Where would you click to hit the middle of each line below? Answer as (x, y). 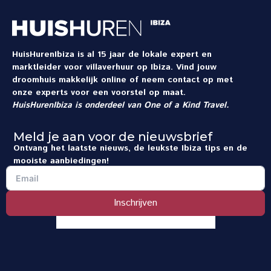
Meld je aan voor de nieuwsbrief (113, 137)
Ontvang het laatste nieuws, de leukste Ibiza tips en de (130, 148)
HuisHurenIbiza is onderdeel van (78, 105)
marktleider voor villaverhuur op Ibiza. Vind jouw (114, 67)
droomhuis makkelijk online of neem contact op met (122, 80)
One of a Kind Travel (185, 105)
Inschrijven (135, 203)
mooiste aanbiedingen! (61, 161)
